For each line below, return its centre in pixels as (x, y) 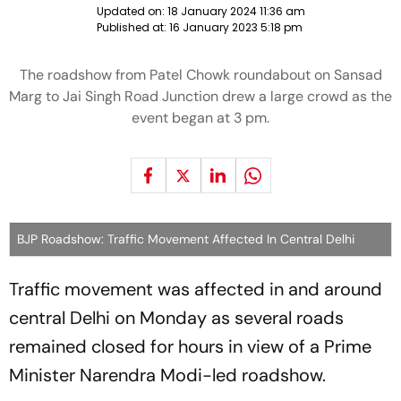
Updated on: (132, 11)
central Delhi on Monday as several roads (176, 318)
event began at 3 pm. (200, 118)
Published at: (132, 27)
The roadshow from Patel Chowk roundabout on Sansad (200, 75)
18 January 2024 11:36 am (236, 11)
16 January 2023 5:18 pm (235, 27)
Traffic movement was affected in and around (196, 289)
